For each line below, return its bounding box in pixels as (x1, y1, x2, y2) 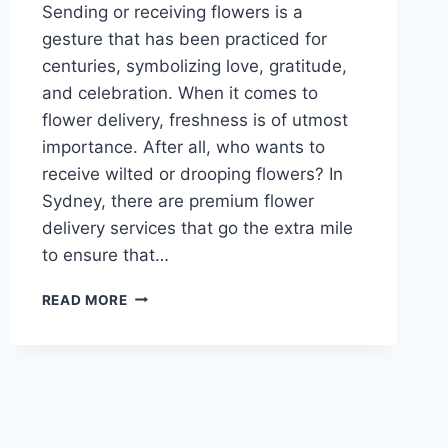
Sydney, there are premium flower (41, 190, 314, 211)
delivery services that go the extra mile (41, 217, 353, 238)
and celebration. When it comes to (41, 82, 318, 103)
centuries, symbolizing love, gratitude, (41, 55, 347, 76)
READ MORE (41, 291, 128, 308)
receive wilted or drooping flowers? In (41, 163, 343, 184)
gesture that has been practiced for (41, 28, 327, 49)
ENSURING (126, 286, 203, 303)
